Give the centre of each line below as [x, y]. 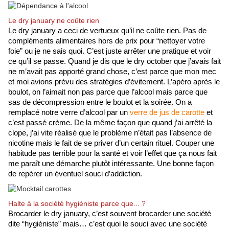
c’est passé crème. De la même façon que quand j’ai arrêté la [110, 123]
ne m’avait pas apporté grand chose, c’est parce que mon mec [112, 72]
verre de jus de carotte [167, 113]
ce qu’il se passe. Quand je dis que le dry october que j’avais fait [114, 62]
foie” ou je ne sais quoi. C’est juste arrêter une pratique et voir [110, 51]
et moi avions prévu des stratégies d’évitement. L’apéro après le [114, 82]
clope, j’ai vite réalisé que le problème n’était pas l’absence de [110, 133]
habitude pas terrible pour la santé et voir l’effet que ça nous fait [112, 154]
